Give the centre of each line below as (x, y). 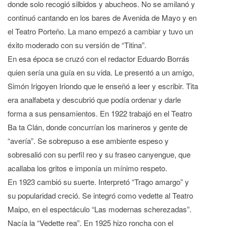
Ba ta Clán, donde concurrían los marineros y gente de (98, 127)
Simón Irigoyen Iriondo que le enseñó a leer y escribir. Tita (103, 86)
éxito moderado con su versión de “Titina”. (77, 45)
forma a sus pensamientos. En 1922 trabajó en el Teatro (100, 113)
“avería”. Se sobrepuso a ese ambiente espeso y (88, 141)
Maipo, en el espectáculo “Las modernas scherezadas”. (100, 209)
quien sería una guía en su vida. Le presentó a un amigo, (101, 72)
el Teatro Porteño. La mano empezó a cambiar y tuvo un (100, 31)
